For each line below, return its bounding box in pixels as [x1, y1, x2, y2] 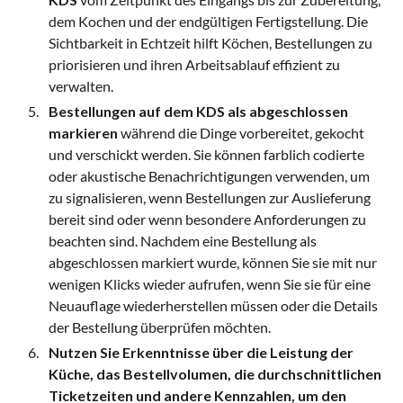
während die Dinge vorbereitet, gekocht [121, 124, 365, 142]
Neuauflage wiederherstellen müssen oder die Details [49, 297, 379, 315]
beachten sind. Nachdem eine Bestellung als [49, 232, 318, 250]
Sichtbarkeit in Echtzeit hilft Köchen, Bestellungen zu [49, 34, 373, 52]
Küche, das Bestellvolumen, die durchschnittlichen [49, 365, 382, 383]
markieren [49, 124, 121, 142]
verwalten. [49, 77, 114, 95]
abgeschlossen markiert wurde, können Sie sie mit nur [49, 254, 378, 272]
